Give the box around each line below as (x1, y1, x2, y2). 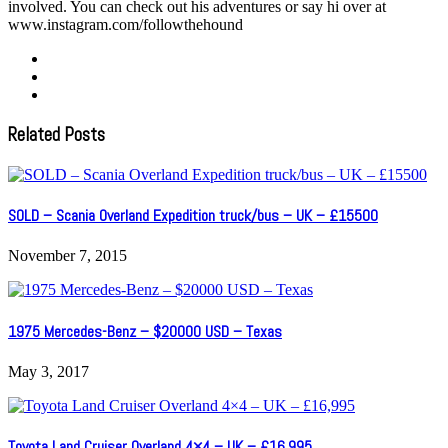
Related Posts (8, 123, 105, 148)
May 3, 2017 (8, 362, 89, 380)
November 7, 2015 (8, 247, 127, 265)
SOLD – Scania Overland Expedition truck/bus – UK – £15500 (8, 205, 378, 227)
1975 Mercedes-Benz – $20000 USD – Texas (8, 320, 282, 342)
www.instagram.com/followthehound (8, 16, 243, 34)
